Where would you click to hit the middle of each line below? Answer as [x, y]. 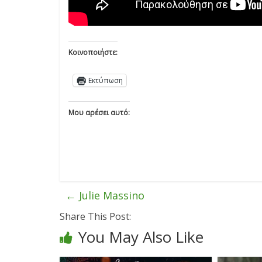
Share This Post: [95, 216]
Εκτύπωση [106, 80]
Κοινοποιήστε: [93, 52]
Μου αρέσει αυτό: [99, 112]
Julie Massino [110, 195]
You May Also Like [141, 237]
